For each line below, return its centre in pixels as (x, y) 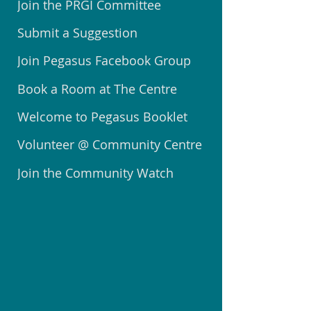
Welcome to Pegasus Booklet (102, 117)
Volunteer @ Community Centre (110, 144)
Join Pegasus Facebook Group (104, 60)
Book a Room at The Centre (97, 89)
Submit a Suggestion (77, 33)
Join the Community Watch (95, 173)
